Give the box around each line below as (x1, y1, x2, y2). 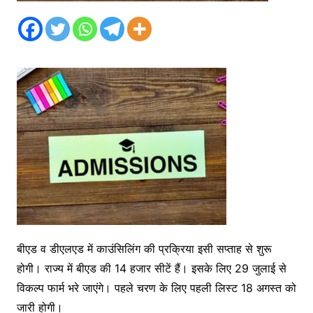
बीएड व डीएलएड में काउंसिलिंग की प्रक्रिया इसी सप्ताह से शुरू (16, 242, 272, 256)
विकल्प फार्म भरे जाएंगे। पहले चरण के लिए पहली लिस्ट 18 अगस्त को (16, 281, 296, 296)
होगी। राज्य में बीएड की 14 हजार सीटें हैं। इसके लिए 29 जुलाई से (16, 261, 286, 276)
